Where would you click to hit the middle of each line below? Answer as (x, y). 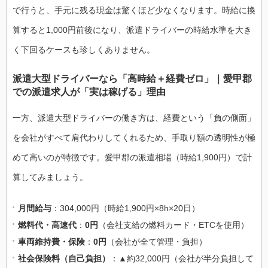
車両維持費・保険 (51, 241)
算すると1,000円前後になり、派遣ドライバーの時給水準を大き (132, 30)
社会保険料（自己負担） (64, 258)
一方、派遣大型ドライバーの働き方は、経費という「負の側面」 (134, 118)
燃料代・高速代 (47, 225)
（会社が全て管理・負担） (157, 241)
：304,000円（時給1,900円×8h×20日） (126, 208)
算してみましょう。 (50, 177)
